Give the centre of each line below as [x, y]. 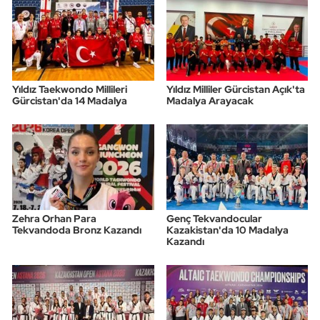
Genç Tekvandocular [214, 218]
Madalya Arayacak [210, 100]
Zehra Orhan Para [54, 218]
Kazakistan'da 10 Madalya [227, 230]
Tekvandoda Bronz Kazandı [77, 230]
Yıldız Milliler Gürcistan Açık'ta [235, 89]
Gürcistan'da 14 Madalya [70, 100]
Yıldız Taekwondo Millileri [70, 89]
